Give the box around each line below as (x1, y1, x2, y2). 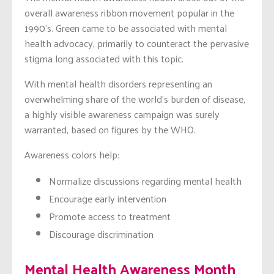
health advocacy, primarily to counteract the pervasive (24, 34, 249, 53)
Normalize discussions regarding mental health (49, 172, 242, 190)
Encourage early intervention (49, 190, 166, 208)
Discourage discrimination (49, 225, 154, 243)
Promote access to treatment (49, 207, 171, 226)
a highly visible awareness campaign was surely (24, 105, 220, 124)
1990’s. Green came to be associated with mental (24, 19, 227, 37)
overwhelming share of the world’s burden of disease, (24, 90, 245, 108)
